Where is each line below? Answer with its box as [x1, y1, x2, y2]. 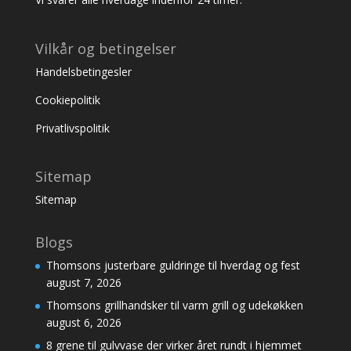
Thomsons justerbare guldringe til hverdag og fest [45, 257, 300, 273]
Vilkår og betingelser [34, 38, 176, 58]
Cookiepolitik [34, 92, 103, 107]
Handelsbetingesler [34, 63, 135, 79]
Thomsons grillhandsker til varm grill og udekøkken [45, 297, 303, 313]
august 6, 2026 [45, 314, 121, 330]
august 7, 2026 [45, 274, 121, 290]
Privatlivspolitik [34, 120, 110, 136]
